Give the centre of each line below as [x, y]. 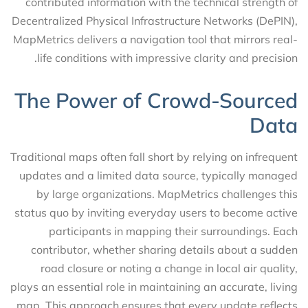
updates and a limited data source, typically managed [158, 175]
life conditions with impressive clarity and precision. [167, 57]
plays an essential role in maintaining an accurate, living [154, 286]
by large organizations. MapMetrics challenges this [167, 194]
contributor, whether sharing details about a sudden [164, 249]
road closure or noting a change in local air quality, [169, 268]
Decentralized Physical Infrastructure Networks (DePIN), [155, 20]
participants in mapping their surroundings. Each [173, 231]
